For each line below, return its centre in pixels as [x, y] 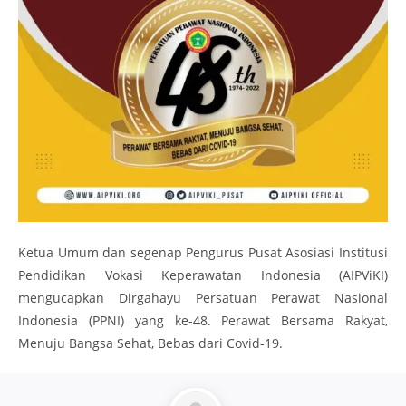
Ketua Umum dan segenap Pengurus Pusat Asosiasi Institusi [203, 252]
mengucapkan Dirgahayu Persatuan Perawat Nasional [203, 298]
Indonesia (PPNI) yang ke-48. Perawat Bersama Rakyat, [203, 320]
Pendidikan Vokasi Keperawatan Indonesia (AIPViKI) [203, 275]
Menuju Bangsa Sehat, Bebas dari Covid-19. [150, 343]
